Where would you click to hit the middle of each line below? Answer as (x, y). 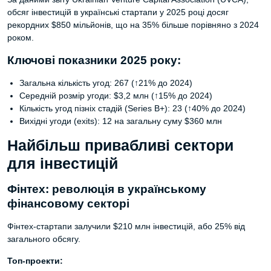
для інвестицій (63, 164)
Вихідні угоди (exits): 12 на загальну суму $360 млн (121, 121)
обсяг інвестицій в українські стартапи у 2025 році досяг (118, 12)
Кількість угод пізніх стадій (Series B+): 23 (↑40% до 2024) (132, 108)
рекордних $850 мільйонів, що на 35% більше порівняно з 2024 (133, 25)
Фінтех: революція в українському (107, 189)
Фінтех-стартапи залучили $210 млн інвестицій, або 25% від (126, 226)
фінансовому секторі (68, 204)
